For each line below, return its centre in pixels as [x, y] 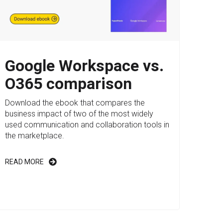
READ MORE [24, 162]
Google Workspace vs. [84, 65]
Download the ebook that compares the [75, 103]
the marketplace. [34, 135]
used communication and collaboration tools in [87, 124]
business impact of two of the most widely [79, 113]
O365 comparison [68, 83]
